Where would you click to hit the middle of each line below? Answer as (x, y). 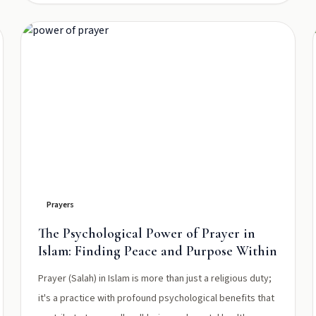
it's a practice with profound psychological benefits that (157, 298)
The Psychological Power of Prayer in (147, 233)
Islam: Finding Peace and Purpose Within (158, 251)
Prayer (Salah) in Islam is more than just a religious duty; (155, 279)
